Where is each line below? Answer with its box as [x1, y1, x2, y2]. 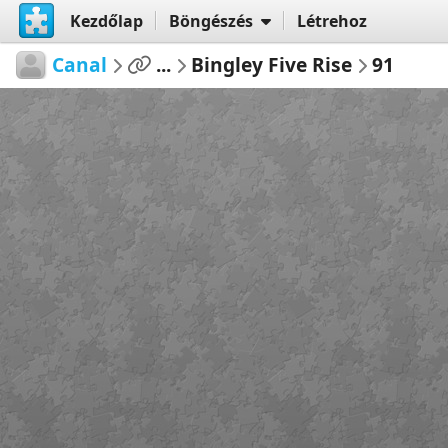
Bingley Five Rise [191, 50, 353, 78]
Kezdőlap [69, 9, 143, 32]
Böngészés [168, 9, 253, 32]
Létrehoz [296, 9, 367, 32]
